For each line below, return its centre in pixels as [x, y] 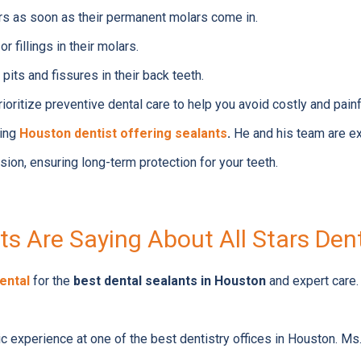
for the [51, 281]
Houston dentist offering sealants [123, 133]
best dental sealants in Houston [169, 281]
